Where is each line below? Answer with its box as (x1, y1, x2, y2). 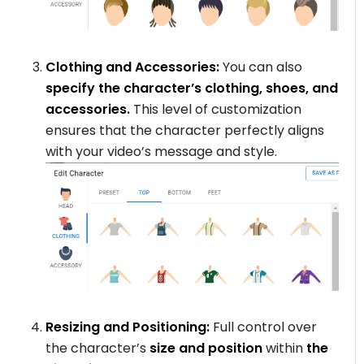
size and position (146, 339, 263, 358)
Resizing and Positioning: (45, 318, 210, 337)
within (262, 339, 304, 358)
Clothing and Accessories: (45, 58, 220, 77)
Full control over (210, 318, 318, 337)
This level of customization (130, 100, 302, 119)
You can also (219, 58, 303, 77)
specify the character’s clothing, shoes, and (45, 79, 339, 98)
